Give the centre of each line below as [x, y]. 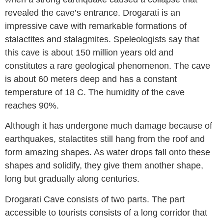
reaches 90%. [32, 105]
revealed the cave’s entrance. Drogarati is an [93, 13]
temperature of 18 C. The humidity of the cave [95, 92]
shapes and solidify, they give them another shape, [104, 166]
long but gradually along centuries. [72, 179]
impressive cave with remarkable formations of [96, 26]
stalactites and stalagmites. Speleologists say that [102, 39]
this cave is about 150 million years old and [89, 52]
